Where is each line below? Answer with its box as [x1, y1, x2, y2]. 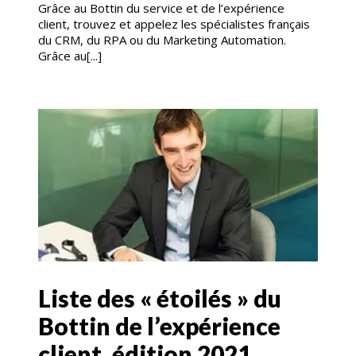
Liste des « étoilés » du [38, 284, 281, 313]
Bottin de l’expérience [38, 311, 281, 341]
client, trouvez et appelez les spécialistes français [38, 16, 310, 33]
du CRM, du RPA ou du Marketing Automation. [38, 32, 286, 48]
